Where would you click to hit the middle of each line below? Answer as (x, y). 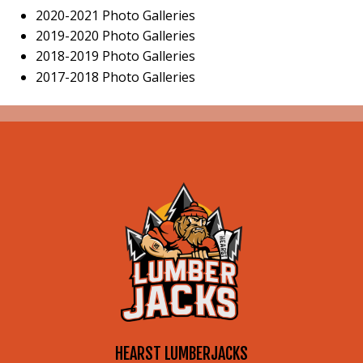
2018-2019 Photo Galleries (115, 56)
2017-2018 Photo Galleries (115, 77)
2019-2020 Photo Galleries (115, 36)
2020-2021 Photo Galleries (115, 15)
